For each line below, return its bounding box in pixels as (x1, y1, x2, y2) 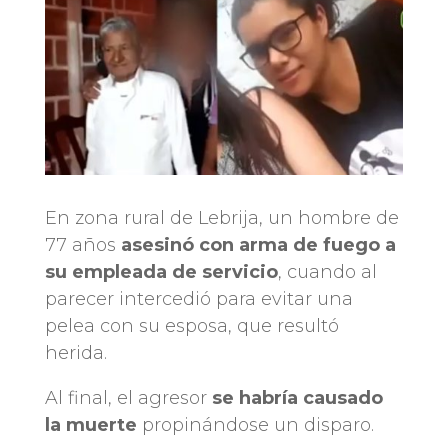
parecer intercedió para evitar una (44, 287, 353, 310)
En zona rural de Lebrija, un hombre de (44, 206, 399, 229)
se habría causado (211, 386, 383, 409)
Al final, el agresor (44, 386, 212, 409)
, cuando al (277, 260, 377, 283)
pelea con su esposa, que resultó (44, 314, 339, 337)
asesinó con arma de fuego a (120, 233, 396, 256)
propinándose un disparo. (136, 413, 374, 436)
